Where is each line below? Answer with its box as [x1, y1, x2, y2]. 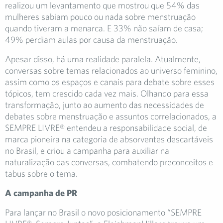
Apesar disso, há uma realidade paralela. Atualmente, [5, 54, 201, 65]
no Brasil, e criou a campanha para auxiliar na [5, 145, 169, 156]
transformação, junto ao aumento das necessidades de [5, 100, 204, 111]
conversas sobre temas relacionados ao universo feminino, [5, 65, 218, 76]
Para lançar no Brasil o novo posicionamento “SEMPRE [5, 207, 202, 218]
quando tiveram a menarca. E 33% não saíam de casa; [5, 23, 203, 34]
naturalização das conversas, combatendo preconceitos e [5, 157, 213, 168]
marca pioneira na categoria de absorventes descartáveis [5, 134, 213, 145]
